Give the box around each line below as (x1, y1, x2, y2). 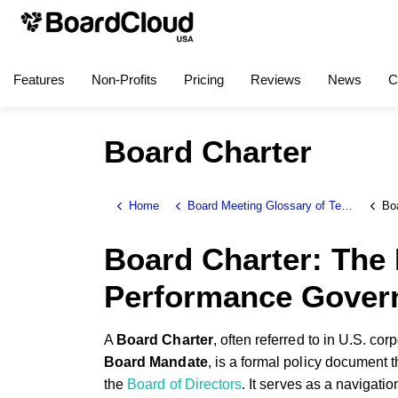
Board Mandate (104, 354, 208, 370)
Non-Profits (92, 72, 157, 87)
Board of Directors (127, 377, 243, 392)
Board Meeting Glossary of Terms (187, 199, 341, 212)
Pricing (184, 72, 224, 87)
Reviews (251, 72, 301, 87)
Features (13, 72, 65, 87)
